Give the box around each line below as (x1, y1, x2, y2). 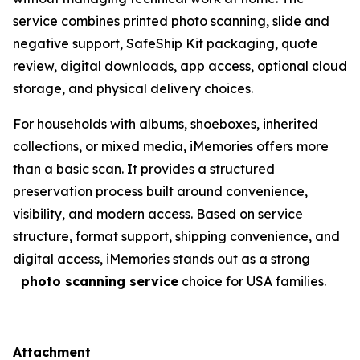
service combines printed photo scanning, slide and (13, 12, 329, 29)
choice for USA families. (178, 272, 326, 289)
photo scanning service (13, 272, 178, 289)
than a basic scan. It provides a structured (13, 160, 275, 177)
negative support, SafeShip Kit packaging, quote (13, 35, 318, 51)
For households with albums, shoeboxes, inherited (13, 115, 318, 132)
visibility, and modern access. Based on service (13, 205, 303, 222)
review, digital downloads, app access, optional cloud (13, 57, 347, 74)
